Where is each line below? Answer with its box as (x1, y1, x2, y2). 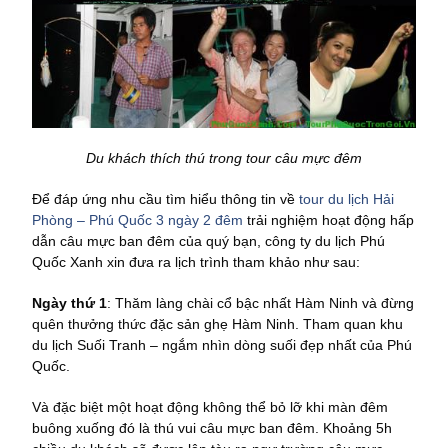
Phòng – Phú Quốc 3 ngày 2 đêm (32, 212, 243, 229)
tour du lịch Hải (299, 191, 394, 208)
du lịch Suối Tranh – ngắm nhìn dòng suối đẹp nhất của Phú (32, 337, 412, 354)
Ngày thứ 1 (32, 295, 107, 312)
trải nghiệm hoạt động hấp (243, 212, 414, 229)
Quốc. (32, 358, 70, 375)
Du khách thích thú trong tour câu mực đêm (86, 150, 362, 167)
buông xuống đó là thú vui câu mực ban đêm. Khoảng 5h (32, 420, 392, 437)
